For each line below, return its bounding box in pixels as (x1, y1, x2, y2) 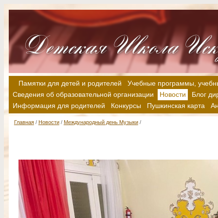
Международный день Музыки (63, 119, 138, 126)
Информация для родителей (13, 102, 105, 109)
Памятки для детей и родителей (18, 79, 122, 87)
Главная (14, 119, 34, 126)
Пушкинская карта (147, 102, 205, 109)
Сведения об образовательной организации (13, 91, 154, 98)
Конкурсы (111, 102, 141, 109)
